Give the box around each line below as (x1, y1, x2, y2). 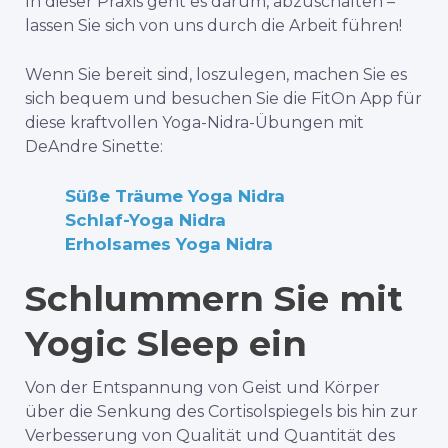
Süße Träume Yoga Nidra (65, 186, 285, 207)
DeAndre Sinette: (25, 137, 163, 157)
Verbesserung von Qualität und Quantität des (25, 426, 395, 446)
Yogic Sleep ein (25, 322, 307, 366)
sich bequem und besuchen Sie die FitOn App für (25, 89, 422, 109)
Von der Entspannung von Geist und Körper (25, 378, 380, 398)
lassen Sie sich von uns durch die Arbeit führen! (25, 16, 402, 36)
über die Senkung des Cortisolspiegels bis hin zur (25, 402, 418, 422)
